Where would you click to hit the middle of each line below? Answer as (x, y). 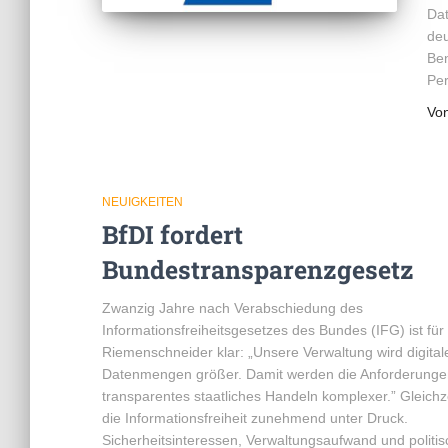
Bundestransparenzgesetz (258, 269)
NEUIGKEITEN (142, 202)
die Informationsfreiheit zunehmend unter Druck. (255, 418)
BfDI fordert (172, 234)
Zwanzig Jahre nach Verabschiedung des (232, 308)
